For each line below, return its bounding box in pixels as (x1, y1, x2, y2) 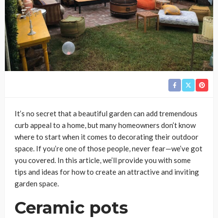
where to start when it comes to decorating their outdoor (15, 132, 199, 141)
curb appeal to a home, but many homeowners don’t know (15, 121, 196, 129)
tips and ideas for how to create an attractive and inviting (15, 167, 199, 176)
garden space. (15, 179, 59, 188)
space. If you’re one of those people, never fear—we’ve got (15, 144, 202, 153)
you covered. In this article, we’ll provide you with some (15, 156, 191, 164)
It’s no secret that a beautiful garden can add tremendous (15, 109, 198, 118)
